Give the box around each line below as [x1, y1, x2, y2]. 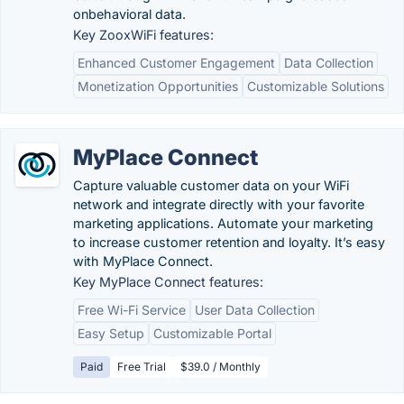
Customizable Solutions [247, 78, 384, 94]
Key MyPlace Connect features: [73, 274, 263, 289]
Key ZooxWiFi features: [73, 27, 214, 42]
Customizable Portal [153, 326, 271, 341]
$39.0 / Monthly [180, 360, 261, 373]
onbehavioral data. [73, 6, 186, 22]
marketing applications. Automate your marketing [73, 216, 373, 231]
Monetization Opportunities [78, 78, 238, 94]
